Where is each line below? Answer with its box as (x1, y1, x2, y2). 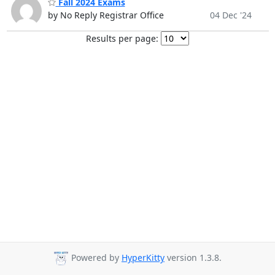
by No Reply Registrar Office (47, 9, 164, 21)
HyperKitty (122, 252, 165, 264)
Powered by (69, 252, 122, 264)
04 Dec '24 (209, 9, 252, 21)
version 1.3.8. (165, 252, 222, 264)
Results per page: (86, 33, 158, 45)
